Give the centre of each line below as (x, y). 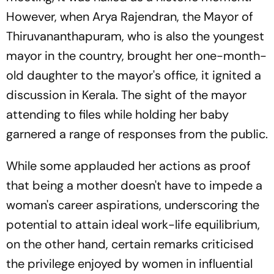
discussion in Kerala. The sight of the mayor (126, 95)
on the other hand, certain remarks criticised (130, 244)
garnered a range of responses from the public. (137, 134)
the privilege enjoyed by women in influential (129, 264)
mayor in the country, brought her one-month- (136, 56)
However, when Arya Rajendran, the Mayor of (130, 17)
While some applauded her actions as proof (128, 166)
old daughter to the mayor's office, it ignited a (134, 75)
